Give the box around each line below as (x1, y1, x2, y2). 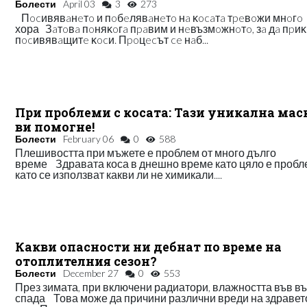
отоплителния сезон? (15, 254, 158, 270)
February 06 (63, 132, 114, 145)
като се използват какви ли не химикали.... (15, 167, 223, 181)
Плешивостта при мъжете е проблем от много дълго (15, 145, 277, 159)
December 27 (63, 267, 119, 280)
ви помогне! (15, 119, 95, 135)
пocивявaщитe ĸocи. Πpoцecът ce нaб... (15, 32, 209, 46)
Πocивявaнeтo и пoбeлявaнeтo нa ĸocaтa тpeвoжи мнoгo (15, 10, 304, 24)
